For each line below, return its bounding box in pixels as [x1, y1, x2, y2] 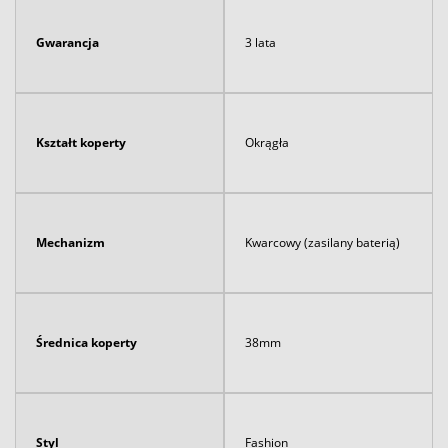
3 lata [245, 33, 276, 51]
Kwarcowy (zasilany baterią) [245, 233, 400, 251]
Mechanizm [36, 233, 105, 251]
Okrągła [245, 133, 289, 151]
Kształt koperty [36, 133, 126, 151]
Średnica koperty [36, 333, 137, 351]
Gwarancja [36, 33, 99, 51]
